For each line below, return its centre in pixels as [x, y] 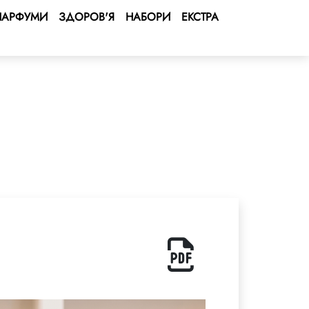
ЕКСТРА [200, 17]
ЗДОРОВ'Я [87, 17]
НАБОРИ [148, 17]
